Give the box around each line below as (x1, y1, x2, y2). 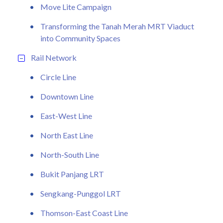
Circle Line (40, 72, 76, 82)
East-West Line (40, 111, 92, 120)
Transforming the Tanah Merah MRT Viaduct (40, 21, 194, 31)
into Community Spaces (40, 33, 120, 43)
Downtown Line (40, 91, 94, 101)
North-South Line (40, 149, 99, 159)
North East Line (40, 130, 93, 140)
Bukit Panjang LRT (40, 169, 104, 179)
